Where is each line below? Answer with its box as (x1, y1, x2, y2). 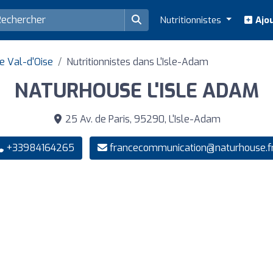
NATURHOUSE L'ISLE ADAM (14, 77, 259, 104)
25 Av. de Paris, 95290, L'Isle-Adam (62, 112, 221, 126)
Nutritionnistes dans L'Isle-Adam (66, 55, 208, 68)
